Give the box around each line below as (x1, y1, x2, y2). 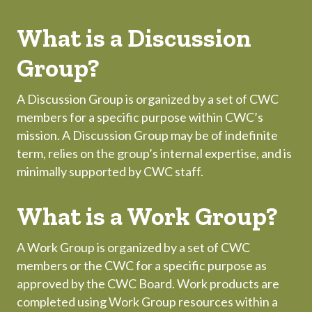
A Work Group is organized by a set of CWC (17, 240, 250, 256)
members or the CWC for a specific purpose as (17, 258, 267, 274)
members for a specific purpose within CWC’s (17, 109, 263, 125)
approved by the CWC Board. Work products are (17, 276, 279, 292)
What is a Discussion (17, 23, 251, 54)
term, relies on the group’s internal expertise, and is (17, 146, 292, 162)
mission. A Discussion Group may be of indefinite (17, 127, 278, 143)
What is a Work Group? (17, 201, 278, 232)
